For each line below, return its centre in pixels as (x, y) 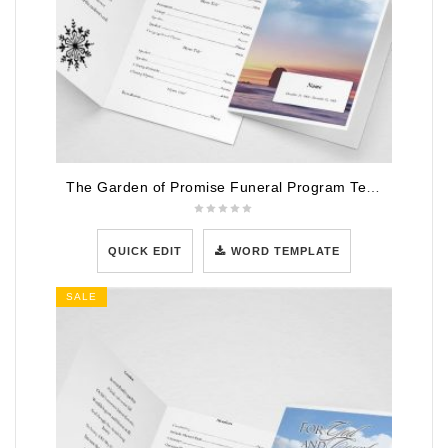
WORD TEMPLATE (286, 250)
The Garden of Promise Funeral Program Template (373, 186)
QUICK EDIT (144, 250)
